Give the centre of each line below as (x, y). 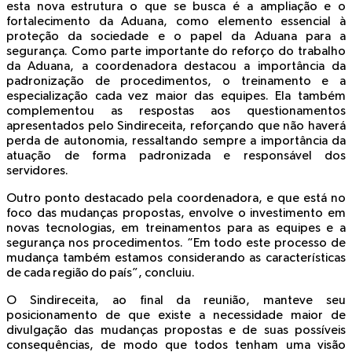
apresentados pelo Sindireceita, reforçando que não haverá (176, 127)
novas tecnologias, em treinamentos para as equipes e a (176, 229)
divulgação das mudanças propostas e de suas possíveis (176, 331)
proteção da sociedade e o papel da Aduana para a (176, 37)
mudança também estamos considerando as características (176, 259)
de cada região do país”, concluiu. (101, 274)
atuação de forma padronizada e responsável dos (176, 157)
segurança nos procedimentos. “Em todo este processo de (176, 244)
